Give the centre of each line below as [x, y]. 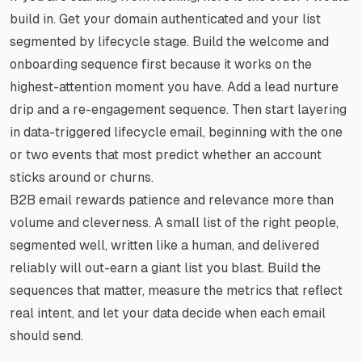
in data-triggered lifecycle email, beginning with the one [176, 132]
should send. [46, 335]
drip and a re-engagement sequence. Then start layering [178, 109]
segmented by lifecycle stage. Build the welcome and [169, 41]
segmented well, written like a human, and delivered [164, 245]
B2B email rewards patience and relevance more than [172, 200]
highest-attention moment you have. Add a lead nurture [174, 86]
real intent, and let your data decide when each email [168, 313]
